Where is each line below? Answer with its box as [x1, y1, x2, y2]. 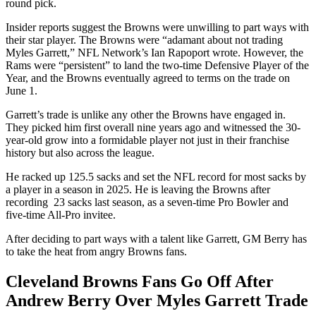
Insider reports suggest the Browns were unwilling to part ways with [6, 20, 309, 33]
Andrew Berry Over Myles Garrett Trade [6, 291, 308, 310]
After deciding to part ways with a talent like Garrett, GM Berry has [6, 232, 307, 245]
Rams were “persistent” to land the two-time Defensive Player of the [6, 59, 309, 71]
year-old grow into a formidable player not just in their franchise [6, 133, 289, 146]
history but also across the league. [6, 146, 157, 159]
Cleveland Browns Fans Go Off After [6, 272, 274, 291]
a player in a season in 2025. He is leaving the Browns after [6, 183, 270, 195]
